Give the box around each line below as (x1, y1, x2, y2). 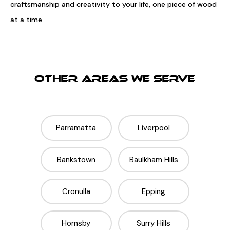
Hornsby (62, 218, 91, 228)
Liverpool (137, 123, 170, 133)
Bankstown (56, 155, 95, 165)
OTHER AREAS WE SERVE (34, 74, 196, 84)
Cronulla (62, 186, 90, 197)
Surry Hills (137, 218, 171, 228)
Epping (142, 186, 166, 197)
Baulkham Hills (129, 155, 178, 165)
